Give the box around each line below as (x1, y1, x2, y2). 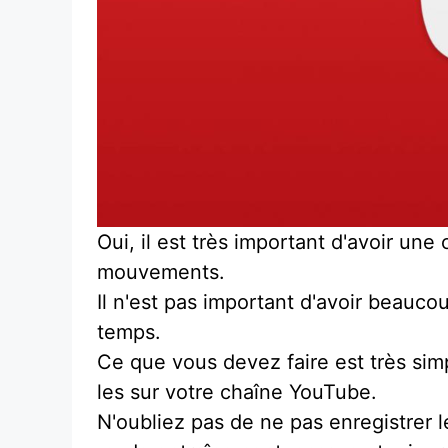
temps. (97, 319, 161, 344)
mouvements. (97, 259, 225, 284)
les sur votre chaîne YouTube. (97, 379, 377, 404)
